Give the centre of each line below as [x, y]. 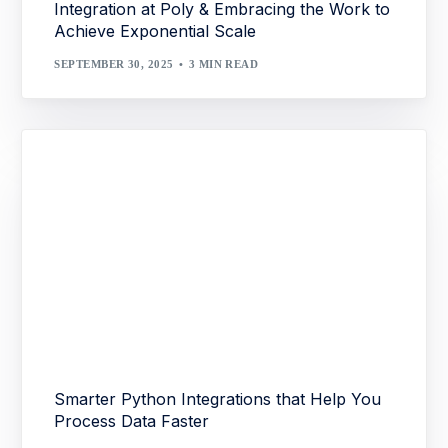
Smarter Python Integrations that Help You [218, 399]
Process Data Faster [132, 421]
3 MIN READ [223, 63]
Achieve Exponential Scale [155, 31]
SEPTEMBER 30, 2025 [114, 63]
